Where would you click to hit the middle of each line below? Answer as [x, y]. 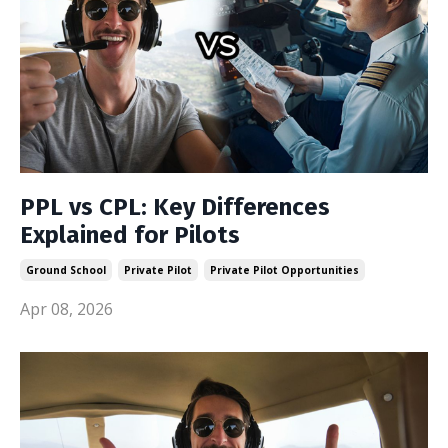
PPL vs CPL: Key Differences [175, 207]
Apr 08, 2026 [66, 309]
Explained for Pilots [130, 235]
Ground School [66, 270]
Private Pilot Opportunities [284, 270]
